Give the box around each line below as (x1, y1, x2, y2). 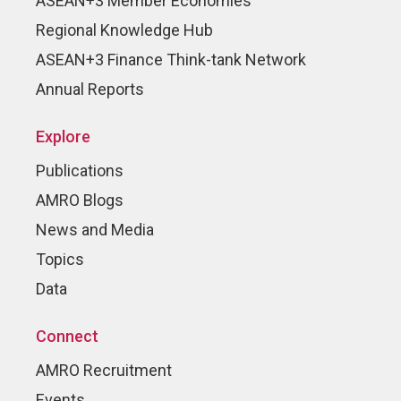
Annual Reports (36, 80, 144, 99)
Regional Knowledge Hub (36, 21, 213, 40)
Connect (36, 327, 98, 346)
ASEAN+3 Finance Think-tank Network (36, 50, 306, 70)
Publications (36, 161, 124, 181)
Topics (36, 250, 84, 269)
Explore (36, 127, 90, 147)
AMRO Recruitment (36, 361, 172, 380)
